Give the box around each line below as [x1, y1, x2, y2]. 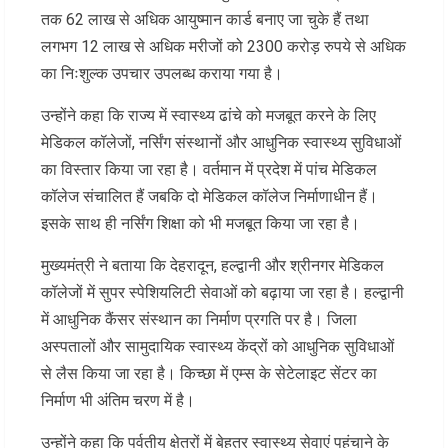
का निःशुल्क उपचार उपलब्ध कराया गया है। [41, 63, 283, 83]
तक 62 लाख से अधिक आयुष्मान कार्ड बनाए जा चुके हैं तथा [41, 9, 369, 29]
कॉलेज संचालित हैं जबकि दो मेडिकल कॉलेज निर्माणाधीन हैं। [41, 186, 378, 206]
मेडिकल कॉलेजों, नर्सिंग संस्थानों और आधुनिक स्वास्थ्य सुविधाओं [41, 132, 401, 152]
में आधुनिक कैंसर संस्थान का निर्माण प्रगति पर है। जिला [41, 309, 357, 329]
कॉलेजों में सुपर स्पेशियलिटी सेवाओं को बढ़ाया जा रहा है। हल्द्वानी [41, 282, 404, 302]
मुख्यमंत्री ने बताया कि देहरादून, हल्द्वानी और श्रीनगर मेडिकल [41, 255, 384, 275]
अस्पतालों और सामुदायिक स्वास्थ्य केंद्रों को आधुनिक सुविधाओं [41, 336, 394, 356]
